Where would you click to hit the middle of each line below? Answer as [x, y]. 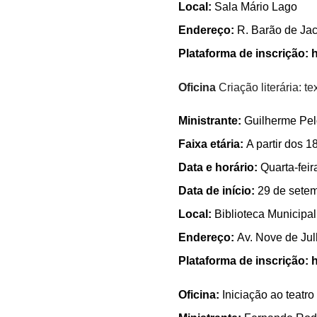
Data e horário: [219, 168]
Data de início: [218, 191]
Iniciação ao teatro [268, 294]
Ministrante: [211, 121]
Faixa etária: [212, 144]
